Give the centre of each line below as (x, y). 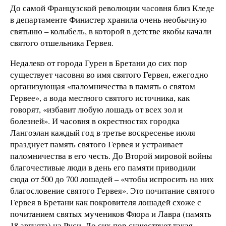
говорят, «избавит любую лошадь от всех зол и (96, 109)
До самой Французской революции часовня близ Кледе (112, 8)
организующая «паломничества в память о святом (103, 86)
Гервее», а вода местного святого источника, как (100, 97)
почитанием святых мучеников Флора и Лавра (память (111, 213)
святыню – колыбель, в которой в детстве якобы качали (111, 31)
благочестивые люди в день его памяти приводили (103, 167)
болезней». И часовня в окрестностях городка (95, 121)
